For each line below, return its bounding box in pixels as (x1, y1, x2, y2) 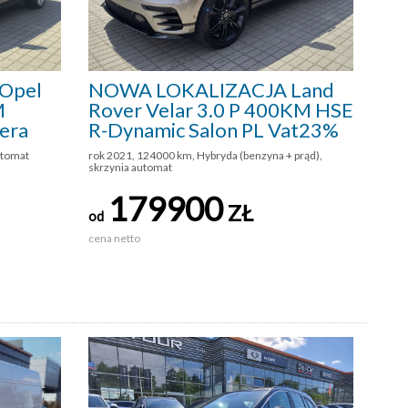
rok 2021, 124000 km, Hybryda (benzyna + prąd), (88, 148, 322, 162)
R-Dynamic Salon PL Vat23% (88, 117, 339, 142)
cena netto (88, 230, 142, 245)
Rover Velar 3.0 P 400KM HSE (88, 97, 353, 122)
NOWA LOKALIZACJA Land (88, 76, 334, 102)
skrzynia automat (88, 159, 172, 174)
